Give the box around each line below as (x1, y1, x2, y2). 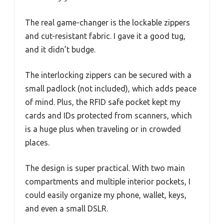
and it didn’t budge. (25, 45, 95, 54)
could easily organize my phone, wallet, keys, (25, 190, 186, 200)
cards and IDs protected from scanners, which (25, 111, 192, 120)
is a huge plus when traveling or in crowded (25, 124, 181, 134)
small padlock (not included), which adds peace (25, 84, 196, 93)
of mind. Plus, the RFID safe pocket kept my (25, 97, 180, 107)
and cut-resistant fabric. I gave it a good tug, (25, 31, 185, 41)
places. (25, 138, 49, 147)
